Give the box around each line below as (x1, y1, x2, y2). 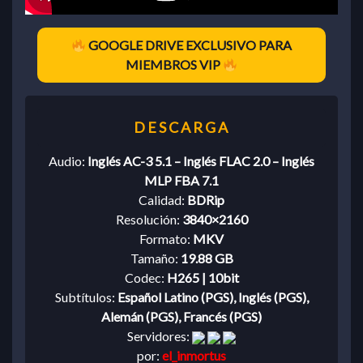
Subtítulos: (54, 289, 117, 305)
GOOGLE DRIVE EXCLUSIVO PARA (86, 37, 293, 53)
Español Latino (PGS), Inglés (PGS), (117, 289, 309, 305)
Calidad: (139, 192, 187, 208)
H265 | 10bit (166, 270, 239, 286)
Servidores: (127, 328, 192, 344)
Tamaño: (130, 250, 181, 267)
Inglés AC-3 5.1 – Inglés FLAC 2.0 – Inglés (88, 153, 314, 169)
